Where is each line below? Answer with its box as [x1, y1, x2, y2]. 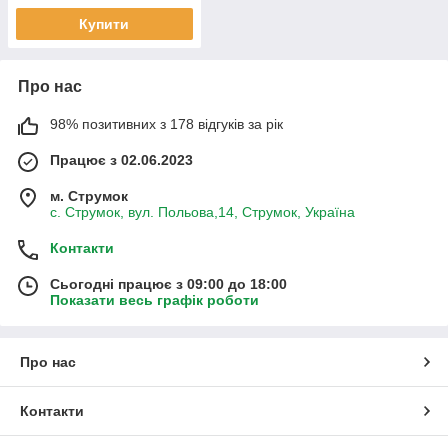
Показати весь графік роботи [50, 292, 259, 309]
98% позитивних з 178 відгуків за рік [50, 116, 283, 133]
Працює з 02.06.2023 [50, 152, 193, 169]
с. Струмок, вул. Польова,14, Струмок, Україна [50, 204, 355, 221]
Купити [79, 16, 130, 33]
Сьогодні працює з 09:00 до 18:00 [50, 276, 287, 293]
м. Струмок [50, 188, 128, 205]
